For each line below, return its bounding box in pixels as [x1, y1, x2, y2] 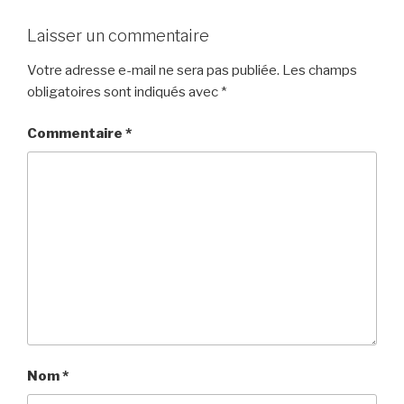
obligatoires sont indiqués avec [27, 83, 221, 100]
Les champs [282, 61, 357, 78]
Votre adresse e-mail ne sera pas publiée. [27, 61, 280, 78]
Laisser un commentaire [27, 26, 209, 46]
